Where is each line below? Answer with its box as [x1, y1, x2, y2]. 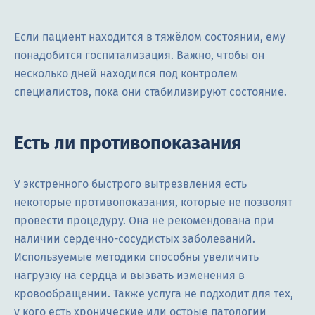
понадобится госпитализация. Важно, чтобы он [14, 49, 264, 63]
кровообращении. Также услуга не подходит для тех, [14, 287, 293, 301]
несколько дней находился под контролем [14, 67, 238, 81]
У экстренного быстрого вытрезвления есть [14, 177, 247, 191]
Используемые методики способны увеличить [14, 250, 259, 264]
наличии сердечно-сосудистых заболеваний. [14, 232, 255, 246]
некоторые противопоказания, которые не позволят [14, 195, 292, 210]
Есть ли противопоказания [14, 132, 241, 155]
